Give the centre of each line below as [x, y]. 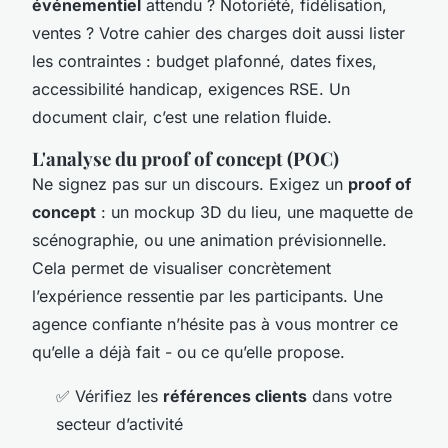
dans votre [349, 395]
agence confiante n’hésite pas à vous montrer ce [215, 323]
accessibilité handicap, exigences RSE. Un [191, 88]
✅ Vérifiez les [109, 395]
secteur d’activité [119, 423]
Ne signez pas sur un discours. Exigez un [190, 183]
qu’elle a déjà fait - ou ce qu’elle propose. [188, 351]
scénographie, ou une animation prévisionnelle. [209, 239]
